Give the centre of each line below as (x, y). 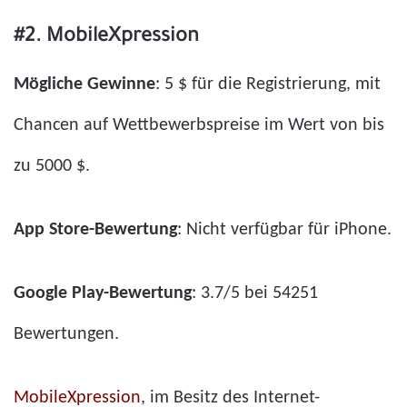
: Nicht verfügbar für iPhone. (284, 229)
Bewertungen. (66, 334)
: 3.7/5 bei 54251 (255, 293)
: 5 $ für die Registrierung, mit (268, 84)
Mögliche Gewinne (84, 84)
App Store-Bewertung (95, 229)
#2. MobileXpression (106, 38)
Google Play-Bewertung (103, 293)
